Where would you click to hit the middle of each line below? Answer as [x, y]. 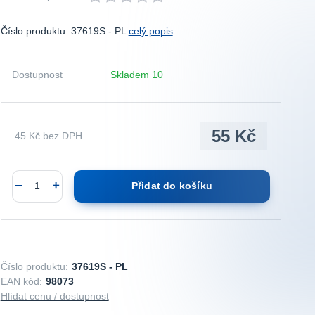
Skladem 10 [138, 75]
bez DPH [62, 136]
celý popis [150, 31]
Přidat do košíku [172, 186]
